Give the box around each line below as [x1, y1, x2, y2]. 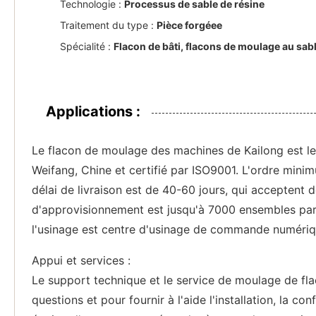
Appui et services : [32, 253, 130, 267]
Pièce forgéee [157, 19, 222, 31]
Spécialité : [60, 40, 114, 52]
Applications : [46, 103, 140, 120]
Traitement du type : [60, 19, 157, 31]
